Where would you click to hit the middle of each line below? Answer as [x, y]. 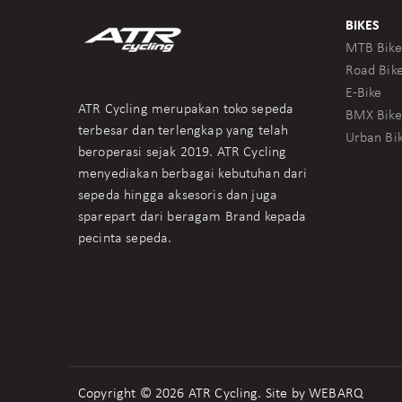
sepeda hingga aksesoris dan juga [178, 195]
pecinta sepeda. [125, 238]
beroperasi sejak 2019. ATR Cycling [183, 152]
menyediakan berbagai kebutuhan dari [193, 174]
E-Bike [363, 93]
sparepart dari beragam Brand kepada [192, 217]
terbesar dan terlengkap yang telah [184, 131]
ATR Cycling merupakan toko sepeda [186, 109]
